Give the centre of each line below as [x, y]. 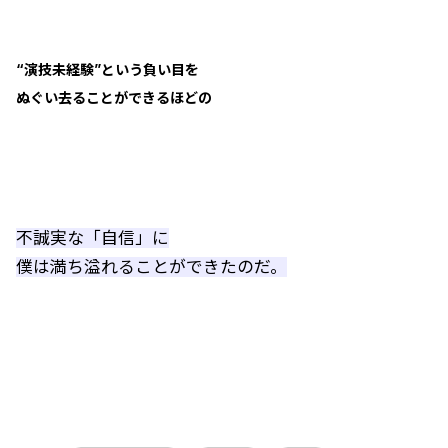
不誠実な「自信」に [92, 238]
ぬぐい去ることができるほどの [114, 97]
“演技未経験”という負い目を [107, 69]
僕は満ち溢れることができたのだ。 [151, 267]
